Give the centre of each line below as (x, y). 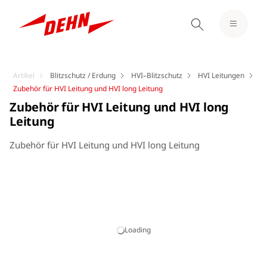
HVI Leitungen (221, 75)
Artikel (24, 75)
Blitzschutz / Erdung (83, 75)
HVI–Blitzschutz (157, 75)
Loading (137, 230)
